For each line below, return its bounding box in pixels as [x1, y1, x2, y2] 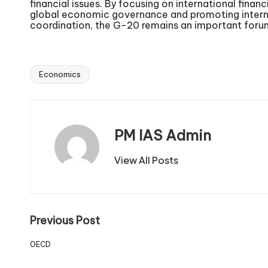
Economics [39, 69, 81, 80]
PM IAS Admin [114, 126, 211, 144]
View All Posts [114, 153, 178, 166]
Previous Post [30, 214, 100, 228]
